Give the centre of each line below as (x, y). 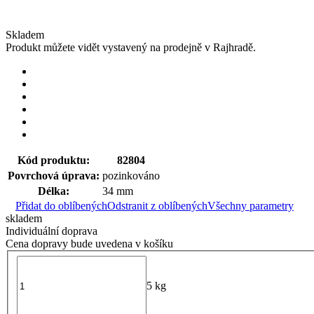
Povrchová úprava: (54, 176)
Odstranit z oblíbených (157, 206)
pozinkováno (131, 176)
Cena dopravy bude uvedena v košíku (89, 244)
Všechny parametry (251, 206)
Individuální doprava (52, 231)
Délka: (54, 191)
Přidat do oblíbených (61, 206)
